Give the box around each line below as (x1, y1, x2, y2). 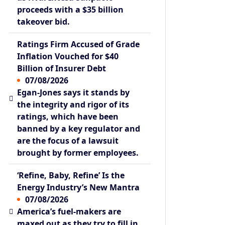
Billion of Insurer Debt (17, 62, 106, 74)
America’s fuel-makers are (17, 205, 122, 217)
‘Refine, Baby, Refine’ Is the (17, 169, 125, 181)
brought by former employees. (17, 147, 139, 158)
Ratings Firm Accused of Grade (17, 38, 140, 50)
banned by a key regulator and (17, 123, 141, 134)
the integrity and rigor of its (17, 98, 130, 110)
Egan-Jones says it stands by (17, 86, 130, 98)
